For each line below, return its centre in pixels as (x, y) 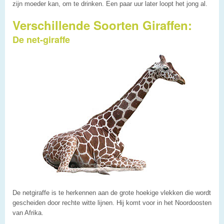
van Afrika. (28, 212)
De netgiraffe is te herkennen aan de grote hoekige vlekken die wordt (112, 192)
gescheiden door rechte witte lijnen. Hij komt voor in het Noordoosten (112, 202)
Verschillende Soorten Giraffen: (102, 25)
